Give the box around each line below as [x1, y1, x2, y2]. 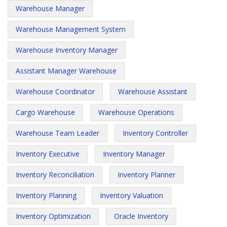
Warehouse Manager [16, 4, 85, 13]
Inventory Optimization [16, 211, 91, 221]
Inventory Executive [16, 149, 80, 159]
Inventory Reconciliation [16, 170, 94, 179]
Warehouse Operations [98, 107, 174, 117]
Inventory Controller [123, 128, 188, 138]
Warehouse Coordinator [16, 87, 95, 96]
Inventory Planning [16, 191, 77, 200]
